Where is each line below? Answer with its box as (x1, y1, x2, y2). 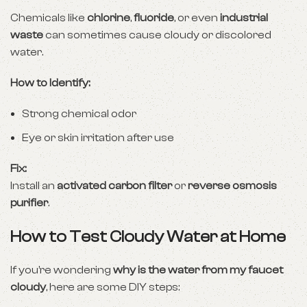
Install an (10, 180, 57, 192)
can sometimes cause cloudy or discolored (43, 29, 271, 41)
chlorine (87, 12, 130, 24)
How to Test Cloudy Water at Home (10, 228, 286, 246)
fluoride (134, 12, 174, 24)
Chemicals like (10, 12, 87, 24)
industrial (220, 12, 268, 24)
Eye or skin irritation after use (22, 132, 174, 144)
